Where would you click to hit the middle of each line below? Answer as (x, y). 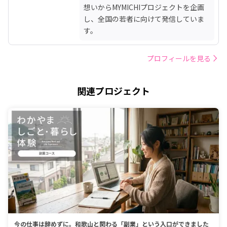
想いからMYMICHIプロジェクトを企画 (144, 7)
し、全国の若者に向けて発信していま (144, 18)
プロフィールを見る (179, 58)
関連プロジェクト (113, 90)
